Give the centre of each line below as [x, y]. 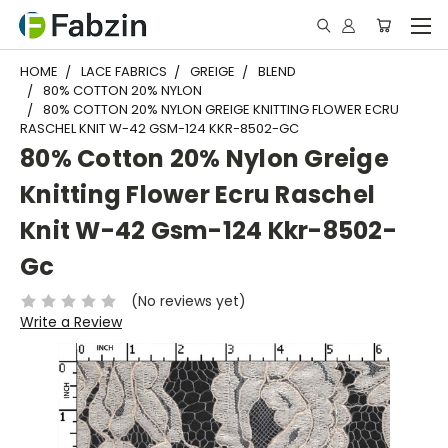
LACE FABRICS [124, 71]
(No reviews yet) [188, 300]
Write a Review [71, 321]
